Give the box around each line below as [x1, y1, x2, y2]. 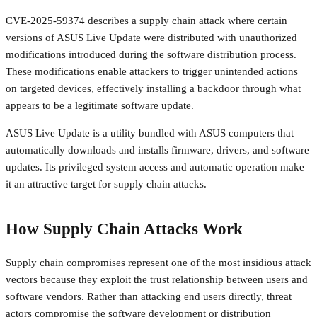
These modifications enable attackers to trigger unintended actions [6, 66, 298, 78]
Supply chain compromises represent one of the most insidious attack [6, 256, 311, 268]
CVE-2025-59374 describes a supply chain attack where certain [6, 15, 287, 27]
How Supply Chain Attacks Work [6, 220, 243, 238]
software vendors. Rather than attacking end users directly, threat [6, 290, 292, 302]
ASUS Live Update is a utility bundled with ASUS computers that [6, 127, 294, 139]
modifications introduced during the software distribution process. [6, 49, 296, 61]
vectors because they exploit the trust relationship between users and [6, 273, 308, 285]
